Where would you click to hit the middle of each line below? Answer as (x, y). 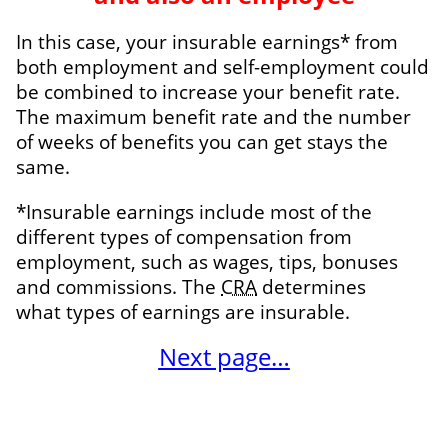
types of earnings (143, 311)
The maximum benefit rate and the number (213, 116)
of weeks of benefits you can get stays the (202, 141)
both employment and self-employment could (222, 66)
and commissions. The (118, 286)
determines (311, 286)
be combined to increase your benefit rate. (208, 91)
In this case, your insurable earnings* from (207, 41)
